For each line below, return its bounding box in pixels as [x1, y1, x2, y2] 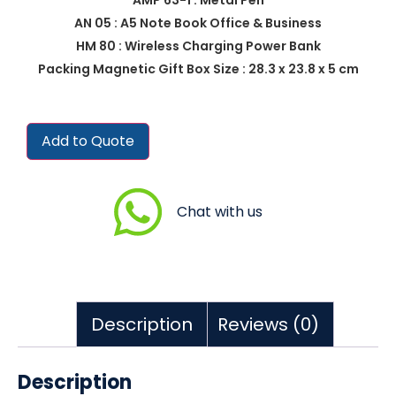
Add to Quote [42, 130, 134, 151]
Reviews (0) [217, 311, 319, 337]
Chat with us [176, 201, 263, 222]
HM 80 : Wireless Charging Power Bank [75, 36, 321, 55]
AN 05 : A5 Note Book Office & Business [74, 13, 322, 32]
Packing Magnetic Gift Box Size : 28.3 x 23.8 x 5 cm [37, 59, 359, 78]
